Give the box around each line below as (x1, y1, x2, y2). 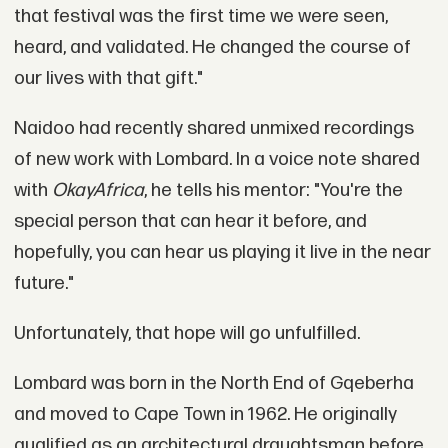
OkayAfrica (51, 179, 144, 203)
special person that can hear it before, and (13, 210, 367, 234)
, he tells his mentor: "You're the (143, 179, 403, 203)
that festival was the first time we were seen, (13, 5, 388, 29)
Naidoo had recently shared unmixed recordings (13, 117, 414, 141)
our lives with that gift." (13, 67, 203, 91)
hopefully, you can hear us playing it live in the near (13, 241, 431, 265)
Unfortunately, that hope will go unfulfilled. (13, 321, 360, 345)
